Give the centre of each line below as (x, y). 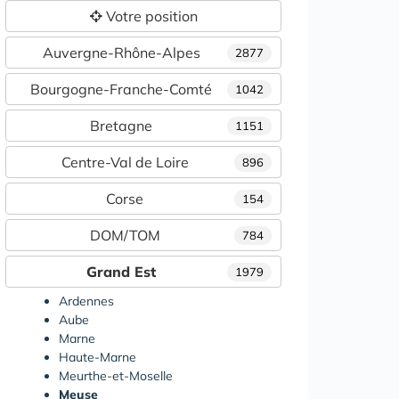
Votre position (150, 16)
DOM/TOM (125, 236)
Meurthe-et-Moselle (116, 376)
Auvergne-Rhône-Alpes (121, 53)
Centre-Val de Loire (125, 163)
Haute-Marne (98, 358)
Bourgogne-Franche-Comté (121, 90)
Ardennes (86, 301)
